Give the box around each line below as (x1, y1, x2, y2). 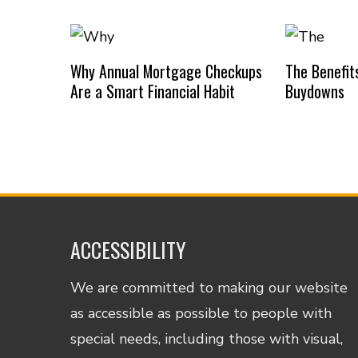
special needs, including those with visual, (70, 328, 344, 348)
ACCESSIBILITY (70, 233, 187, 265)
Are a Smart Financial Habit (70, 78, 235, 103)
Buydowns (284, 78, 344, 103)
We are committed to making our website (70, 277, 348, 297)
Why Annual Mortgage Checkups (70, 58, 262, 83)
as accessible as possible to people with (70, 303, 332, 323)
